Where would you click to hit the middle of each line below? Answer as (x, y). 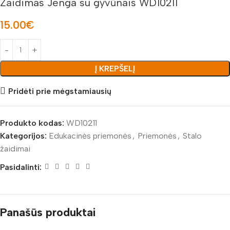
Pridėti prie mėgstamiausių (60, 91)
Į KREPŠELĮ (115, 69)
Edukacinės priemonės (90, 136)
